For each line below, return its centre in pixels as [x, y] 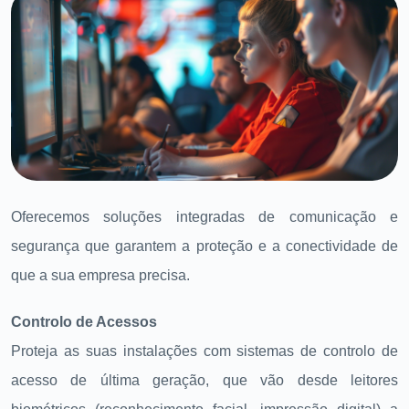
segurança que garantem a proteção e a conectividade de [204, 246]
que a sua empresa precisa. [100, 275]
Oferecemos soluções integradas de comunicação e [204, 217]
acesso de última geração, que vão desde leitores [204, 381]
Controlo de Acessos [84, 322]
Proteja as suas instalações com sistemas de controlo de [204, 351]
